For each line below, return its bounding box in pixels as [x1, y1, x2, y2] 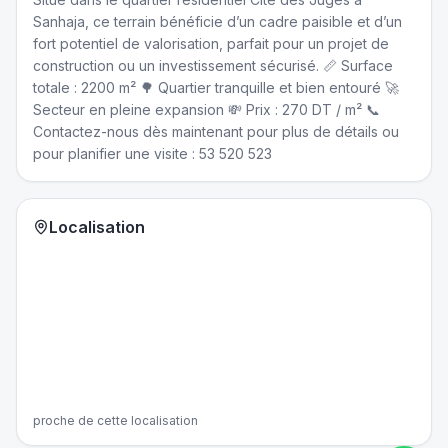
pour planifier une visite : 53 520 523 [33, 145, 272, 162]
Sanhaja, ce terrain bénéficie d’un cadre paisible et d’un [33, 13, 402, 30]
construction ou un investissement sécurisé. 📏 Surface [33, 57, 393, 74]
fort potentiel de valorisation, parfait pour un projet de [33, 35, 389, 52]
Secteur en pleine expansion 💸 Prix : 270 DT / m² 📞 [33, 101, 380, 118]
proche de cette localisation [33, 413, 198, 428]
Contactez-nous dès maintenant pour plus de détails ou [33, 123, 399, 140]
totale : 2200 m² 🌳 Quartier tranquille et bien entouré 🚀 [33, 79, 399, 96]
